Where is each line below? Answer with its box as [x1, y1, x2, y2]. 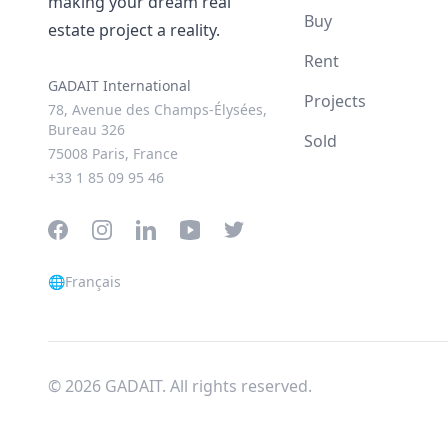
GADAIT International [48, 76, 191, 95]
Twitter [223, 220, 277, 242]
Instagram [91, 220, 170, 242]
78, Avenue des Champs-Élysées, [48, 100, 267, 119]
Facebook [47, 220, 120, 242]
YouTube [179, 220, 244, 242]
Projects [304, 89, 366, 112]
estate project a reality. [48, 19, 220, 41]
